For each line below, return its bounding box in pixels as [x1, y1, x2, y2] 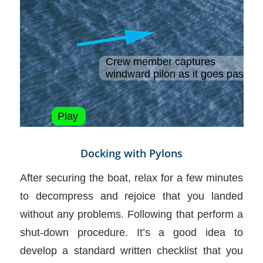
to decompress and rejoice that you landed [19, 189, 244, 202]
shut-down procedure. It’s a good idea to [19, 225, 244, 238]
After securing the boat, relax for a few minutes [19, 171, 244, 184]
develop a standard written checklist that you [19, 244, 244, 257]
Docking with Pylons [80, 146, 183, 161]
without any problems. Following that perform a [19, 207, 244, 220]
